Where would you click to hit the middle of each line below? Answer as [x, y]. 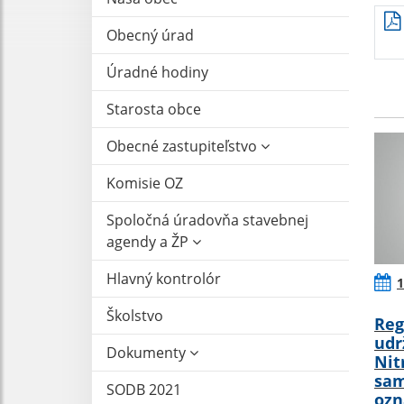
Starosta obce [154, 109]
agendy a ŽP [149, 241]
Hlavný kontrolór [164, 278]
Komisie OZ [145, 183]
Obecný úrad [150, 35]
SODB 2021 [144, 389]
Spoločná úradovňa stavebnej [207, 220]
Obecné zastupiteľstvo [184, 146]
